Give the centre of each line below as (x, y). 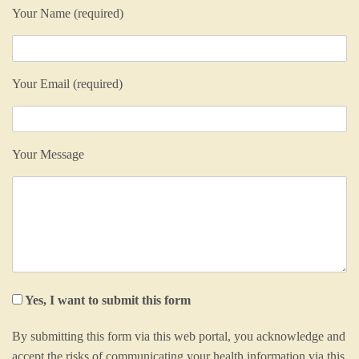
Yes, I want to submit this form (108, 300)
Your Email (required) (67, 84)
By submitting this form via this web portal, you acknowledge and (179, 336)
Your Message (48, 154)
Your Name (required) (68, 13)
